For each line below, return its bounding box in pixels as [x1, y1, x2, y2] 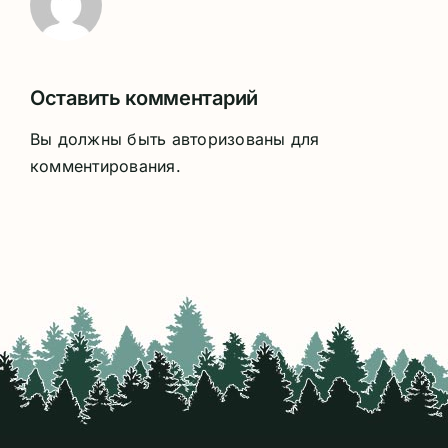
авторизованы [171, 128, 286, 149]
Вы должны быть [30, 128, 172, 149]
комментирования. [30, 155, 181, 176]
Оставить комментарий [30, 85, 258, 110]
